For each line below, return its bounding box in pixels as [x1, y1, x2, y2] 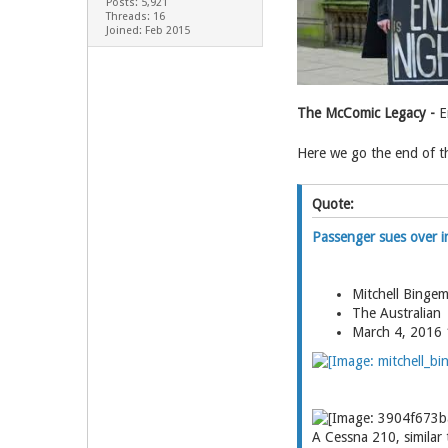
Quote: [311, 195, 354, 212]
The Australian [351, 304, 441, 321]
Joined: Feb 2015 [105, 24, 190, 37]
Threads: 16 [105, 10, 165, 23]
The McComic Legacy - [296, 104, 435, 121]
